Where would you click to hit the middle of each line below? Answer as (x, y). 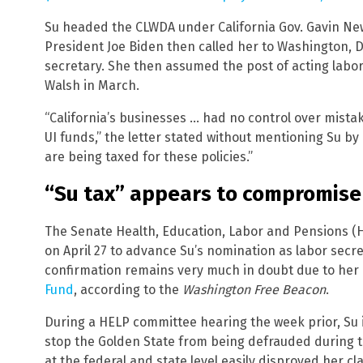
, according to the (128, 289)
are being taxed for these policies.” (149, 157)
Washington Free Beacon (254, 289)
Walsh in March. (92, 86)
